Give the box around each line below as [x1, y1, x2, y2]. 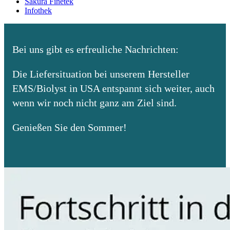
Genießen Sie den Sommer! [12, 122, 127, 133]
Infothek [25, 6, 52, 15]
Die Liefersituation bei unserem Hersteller [12, 68, 189, 80]
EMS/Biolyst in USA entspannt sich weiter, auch [12, 83, 215, 94]
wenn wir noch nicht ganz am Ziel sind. [12, 97, 177, 108]
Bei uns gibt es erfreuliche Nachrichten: [12, 44, 179, 55]
